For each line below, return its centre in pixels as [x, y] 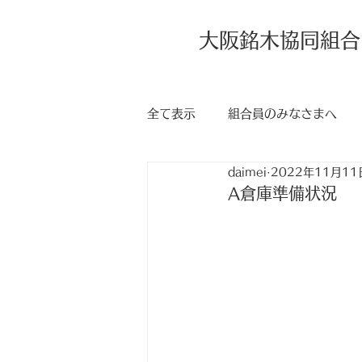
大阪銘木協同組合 [280, 40]
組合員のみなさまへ [282, 113]
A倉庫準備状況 [282, 193]
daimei [247, 172]
